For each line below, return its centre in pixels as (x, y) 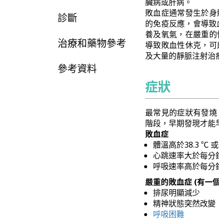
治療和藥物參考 (92, 43)
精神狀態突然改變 (184, 203)
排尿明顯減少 (176, 193)
